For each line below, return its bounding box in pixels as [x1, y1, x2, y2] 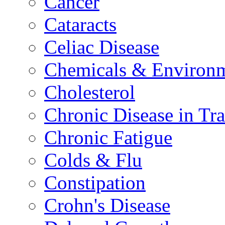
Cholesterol [44, 81, 135, 103]
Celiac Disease [44, 36, 159, 58]
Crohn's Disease [44, 194, 170, 216]
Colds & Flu [44, 149, 142, 171]
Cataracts [44, 14, 117, 36]
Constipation [44, 172, 146, 194]
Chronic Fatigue [44, 127, 172, 149]
